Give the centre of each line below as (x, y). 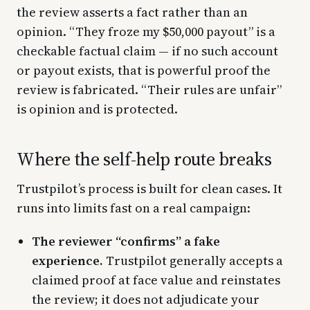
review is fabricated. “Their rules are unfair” (149, 89)
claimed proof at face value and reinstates (156, 280)
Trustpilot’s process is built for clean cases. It (149, 188)
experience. (67, 260)
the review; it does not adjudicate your (146, 299)
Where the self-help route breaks (144, 159)
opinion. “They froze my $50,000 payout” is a (146, 31)
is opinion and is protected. (97, 109)
